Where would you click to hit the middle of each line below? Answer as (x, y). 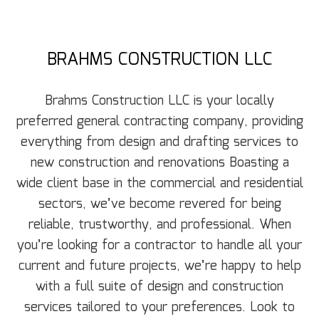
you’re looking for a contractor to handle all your (159, 246)
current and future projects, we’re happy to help (159, 267)
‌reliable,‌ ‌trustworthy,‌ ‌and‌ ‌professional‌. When (159, 225)
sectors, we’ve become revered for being (159, 205)
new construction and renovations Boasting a (159, 163)
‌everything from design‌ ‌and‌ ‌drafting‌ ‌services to (159, 143)
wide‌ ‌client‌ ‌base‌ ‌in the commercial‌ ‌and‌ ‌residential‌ (159, 184)
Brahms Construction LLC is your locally (159, 101)
